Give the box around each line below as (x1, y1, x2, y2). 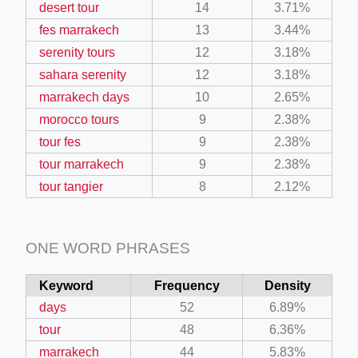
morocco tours (39, 112, 119, 126)
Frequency (153, 278, 220, 292)
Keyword (39, 278, 93, 292)
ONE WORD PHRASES (26, 239, 190, 257)
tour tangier (39, 179, 103, 193)
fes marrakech (39, 22, 119, 37)
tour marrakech (39, 157, 124, 171)
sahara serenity (39, 67, 126, 82)
